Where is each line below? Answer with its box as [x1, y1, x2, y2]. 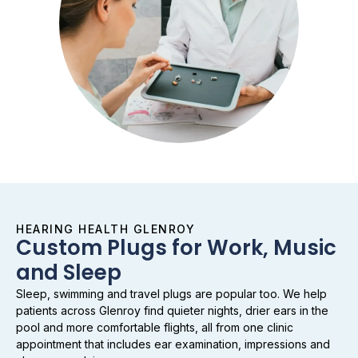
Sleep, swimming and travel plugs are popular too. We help [16, 287, 327, 301]
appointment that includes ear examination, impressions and [16, 337, 330, 352]
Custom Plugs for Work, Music [16, 233, 336, 263]
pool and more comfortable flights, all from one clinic [16, 320, 293, 335]
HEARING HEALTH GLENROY [16, 222, 195, 237]
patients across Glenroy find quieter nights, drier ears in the [16, 304, 328, 318]
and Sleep [16, 258, 121, 288]
